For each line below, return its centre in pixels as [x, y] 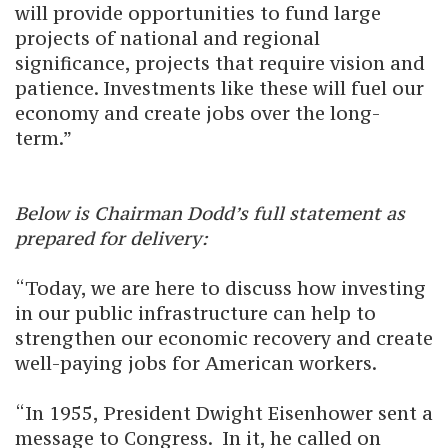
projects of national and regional [167, 38]
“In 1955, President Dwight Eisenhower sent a [224, 413]
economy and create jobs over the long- [197, 113]
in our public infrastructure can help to [195, 313]
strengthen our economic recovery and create [224, 338]
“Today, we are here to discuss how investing [220, 288]
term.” [43, 138]
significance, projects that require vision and [220, 63]
